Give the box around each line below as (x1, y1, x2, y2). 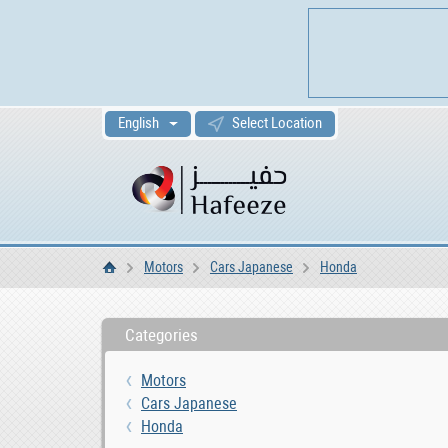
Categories (125, 325, 198, 345)
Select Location (232, 114, 322, 132)
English (118, 114, 159, 132)
